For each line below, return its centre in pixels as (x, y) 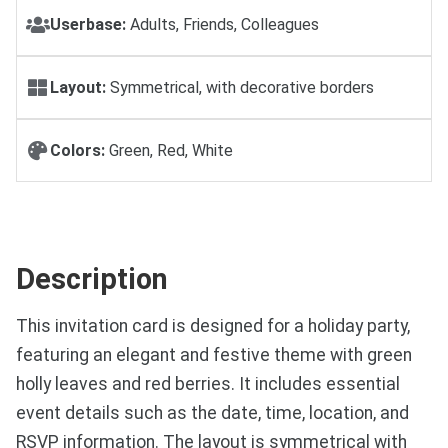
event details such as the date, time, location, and (212, 412)
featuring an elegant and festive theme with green (214, 354)
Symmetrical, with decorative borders (240, 87)
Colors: (77, 150)
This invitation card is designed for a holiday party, (213, 325)
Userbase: (88, 25)
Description (92, 278)
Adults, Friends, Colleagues (222, 25)
